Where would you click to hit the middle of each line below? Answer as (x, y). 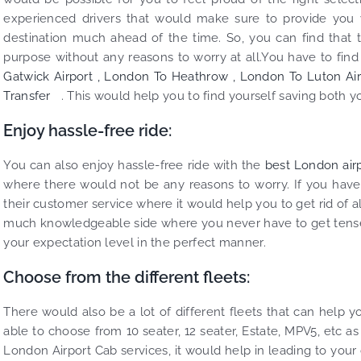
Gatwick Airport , (54, 77)
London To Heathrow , (172, 77)
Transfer (31, 96)
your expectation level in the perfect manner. (135, 243)
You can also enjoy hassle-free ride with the (134, 165)
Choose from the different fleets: (127, 277)
